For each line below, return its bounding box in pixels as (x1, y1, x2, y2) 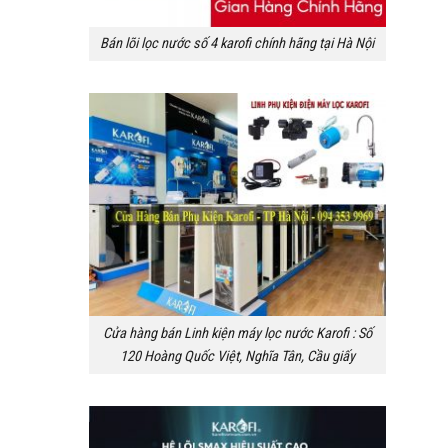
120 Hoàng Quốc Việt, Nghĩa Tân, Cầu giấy (119, 348, 355, 366)
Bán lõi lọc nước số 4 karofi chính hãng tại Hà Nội (100, 35, 375, 53)
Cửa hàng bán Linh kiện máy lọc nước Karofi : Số (102, 325, 372, 343)
